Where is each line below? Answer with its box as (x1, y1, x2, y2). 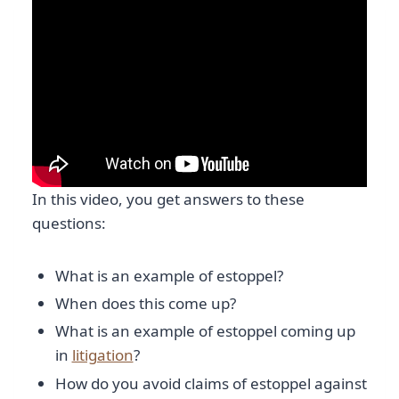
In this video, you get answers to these (32, 188, 305, 209)
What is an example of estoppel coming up (54, 321, 355, 342)
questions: (32, 212, 106, 233)
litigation (71, 345, 134, 366)
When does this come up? (54, 293, 236, 314)
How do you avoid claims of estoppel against (54, 372, 367, 394)
